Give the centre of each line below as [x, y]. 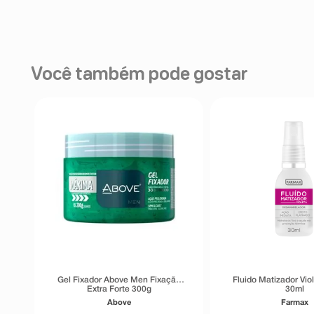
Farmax [295, 302]
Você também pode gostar [139, 75]
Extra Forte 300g [119, 289]
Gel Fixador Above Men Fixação [119, 280]
